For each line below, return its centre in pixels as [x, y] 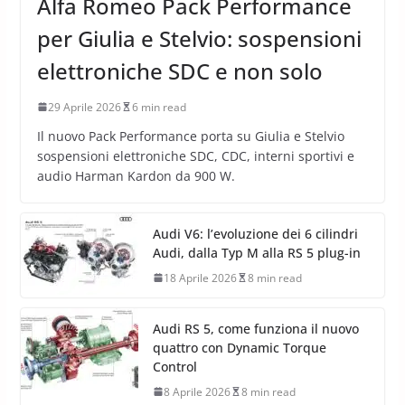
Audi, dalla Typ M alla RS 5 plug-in [256, 252]
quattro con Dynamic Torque [239, 347]
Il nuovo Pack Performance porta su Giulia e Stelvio [190, 136]
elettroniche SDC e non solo [179, 71]
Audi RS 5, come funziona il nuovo [255, 328]
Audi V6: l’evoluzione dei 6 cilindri [255, 233]
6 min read [159, 107]
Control [174, 366]
